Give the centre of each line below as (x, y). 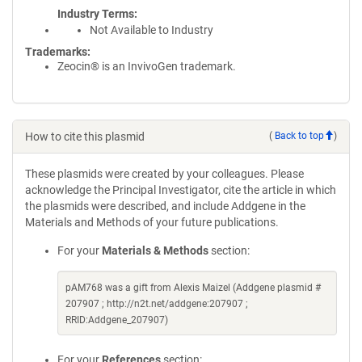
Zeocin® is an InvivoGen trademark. (147, 66)
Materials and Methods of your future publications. (152, 222)
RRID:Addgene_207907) (117, 320)
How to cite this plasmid (85, 136)
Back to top (299, 136)
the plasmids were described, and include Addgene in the (165, 206)
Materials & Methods (155, 250)
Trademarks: (58, 51)
